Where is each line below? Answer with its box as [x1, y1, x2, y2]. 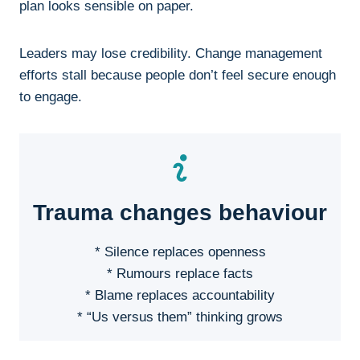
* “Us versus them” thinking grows [77, 309, 283, 325]
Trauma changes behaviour [33, 200, 327, 226]
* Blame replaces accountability [85, 288, 275, 304]
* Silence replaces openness [94, 244, 266, 260]
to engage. [19, 89, 82, 105]
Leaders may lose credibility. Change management [19, 46, 322, 62]
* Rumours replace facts [107, 266, 253, 282]
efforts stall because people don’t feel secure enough [19, 67, 336, 84]
